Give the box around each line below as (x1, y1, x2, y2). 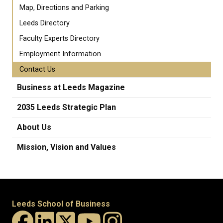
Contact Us (19, 65, 55, 74)
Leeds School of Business (12, 199, 110, 209)
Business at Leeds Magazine (17, 82, 125, 92)
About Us (17, 122, 51, 132)
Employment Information (19, 49, 101, 58)
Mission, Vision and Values (17, 142, 116, 152)
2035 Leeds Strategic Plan (17, 102, 116, 112)
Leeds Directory (19, 18, 70, 27)
